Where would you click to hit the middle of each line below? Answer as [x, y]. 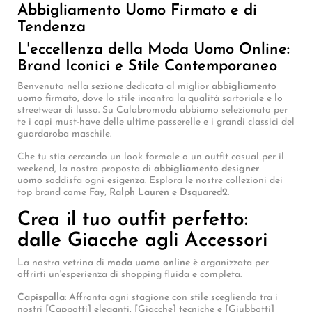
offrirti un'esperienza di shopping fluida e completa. [130, 274]
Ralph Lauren [139, 192]
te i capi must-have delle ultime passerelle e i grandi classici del [156, 122]
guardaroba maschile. [64, 134]
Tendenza [52, 27]
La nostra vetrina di [62, 263]
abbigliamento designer [206, 169]
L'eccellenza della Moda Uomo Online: [154, 49]
